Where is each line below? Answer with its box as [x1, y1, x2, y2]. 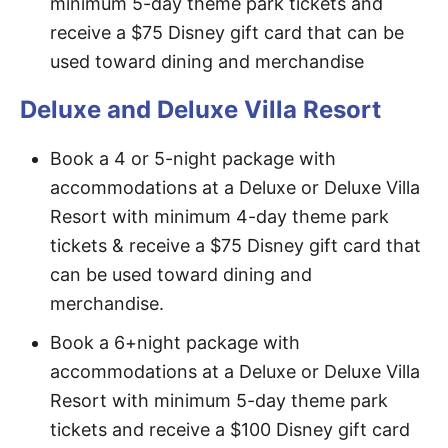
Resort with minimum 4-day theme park [50, 206, 389, 227]
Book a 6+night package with [50, 332, 300, 353]
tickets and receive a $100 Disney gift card [50, 419, 410, 440]
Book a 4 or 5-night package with [50, 148, 336, 169]
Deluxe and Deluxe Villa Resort [20, 95, 381, 124]
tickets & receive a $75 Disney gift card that [50, 235, 421, 256]
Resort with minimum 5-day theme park [50, 390, 388, 411]
